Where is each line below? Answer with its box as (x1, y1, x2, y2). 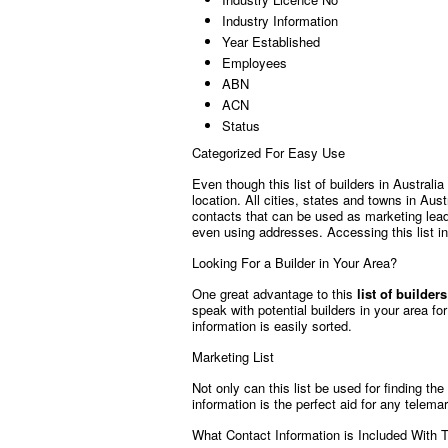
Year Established (222, 32, 320, 51)
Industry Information (222, 11, 338, 30)
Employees (222, 53, 287, 72)
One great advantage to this (192, 284, 357, 303)
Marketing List (192, 347, 274, 366)
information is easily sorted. (192, 316, 352, 335)
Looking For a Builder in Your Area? (192, 253, 397, 272)
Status (222, 116, 260, 135)
